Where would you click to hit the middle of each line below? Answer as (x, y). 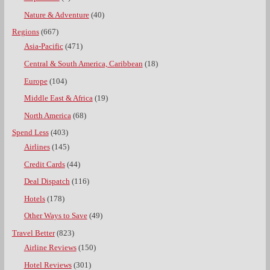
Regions (25, 32)
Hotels (34, 199)
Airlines (37, 147)
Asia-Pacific (43, 47)
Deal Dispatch (47, 182)
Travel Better (33, 234)
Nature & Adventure (56, 15)
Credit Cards (44, 164)
